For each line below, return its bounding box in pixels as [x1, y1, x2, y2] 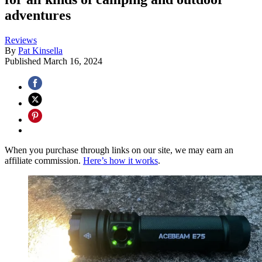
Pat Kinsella [18, 45, 63, 56]
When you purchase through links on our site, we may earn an [5, 144, 233, 155]
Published [5, 56, 43, 66]
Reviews [5, 35, 37, 45]
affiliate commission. [5, 155, 83, 166]
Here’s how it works [83, 155, 158, 166]
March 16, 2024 [43, 56, 102, 66]
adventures [5, 7, 71, 23]
